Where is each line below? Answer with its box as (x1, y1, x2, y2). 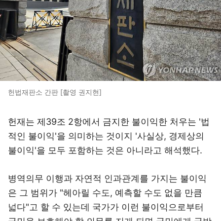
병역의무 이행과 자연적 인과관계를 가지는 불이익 (8, 173, 207, 184)
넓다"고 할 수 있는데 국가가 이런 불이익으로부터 (8, 202, 204, 212)
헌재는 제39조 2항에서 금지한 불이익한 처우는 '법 (8, 116, 210, 127)
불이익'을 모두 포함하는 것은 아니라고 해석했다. (8, 145, 202, 155)
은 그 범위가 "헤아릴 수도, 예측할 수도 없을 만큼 (8, 187, 202, 198)
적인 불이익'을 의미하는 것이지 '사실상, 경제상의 (8, 131, 204, 141)
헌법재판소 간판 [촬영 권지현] (8, 88, 102, 96)
